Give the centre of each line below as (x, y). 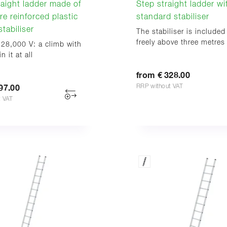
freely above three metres (181, 42)
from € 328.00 (163, 75)
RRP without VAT (160, 86)
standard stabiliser (173, 17)
